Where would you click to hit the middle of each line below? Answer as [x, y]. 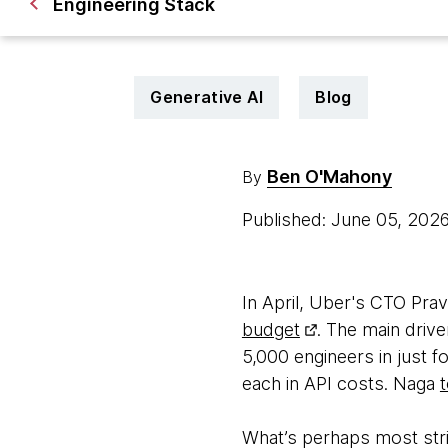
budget [270, 329]
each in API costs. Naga [340, 383]
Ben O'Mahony [329, 176]
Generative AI [207, 97]
